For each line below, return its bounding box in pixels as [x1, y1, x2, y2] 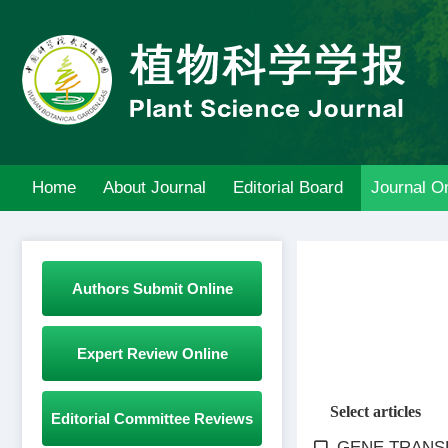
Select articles [330, 403, 421, 419]
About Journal [103, 178, 207, 197]
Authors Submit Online [71, 280, 233, 297]
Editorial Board [233, 178, 344, 197]
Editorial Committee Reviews [51, 410, 253, 427]
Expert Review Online [76, 345, 228, 362]
